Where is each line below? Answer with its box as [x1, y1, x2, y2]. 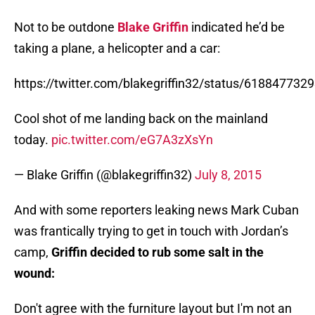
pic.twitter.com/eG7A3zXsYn [51, 132, 213, 148]
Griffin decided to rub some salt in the [51, 245, 264, 260]
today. [14, 132, 51, 148]
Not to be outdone [14, 20, 117, 35]
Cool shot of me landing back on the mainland [14, 111, 268, 127]
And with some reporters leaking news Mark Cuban [14, 202, 299, 218]
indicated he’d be [191, 20, 285, 35]
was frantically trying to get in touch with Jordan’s [14, 224, 288, 239]
